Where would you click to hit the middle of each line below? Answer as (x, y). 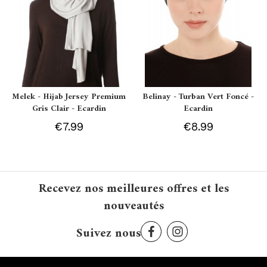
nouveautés (133, 206)
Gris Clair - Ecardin (69, 108)
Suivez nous (108, 234)
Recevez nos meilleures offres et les (133, 189)
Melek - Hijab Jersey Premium (69, 97)
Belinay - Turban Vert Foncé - (198, 97)
